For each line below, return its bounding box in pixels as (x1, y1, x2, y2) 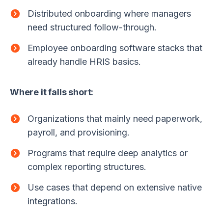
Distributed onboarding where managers (27, 8, 191, 19)
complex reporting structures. (27, 161, 146, 172)
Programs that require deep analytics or (27, 147, 188, 158)
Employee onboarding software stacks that (27, 42, 202, 53)
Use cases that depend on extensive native (27, 182, 202, 192)
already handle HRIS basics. (27, 56, 141, 67)
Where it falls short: (10, 86, 94, 97)
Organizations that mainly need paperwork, (27, 113, 202, 124)
